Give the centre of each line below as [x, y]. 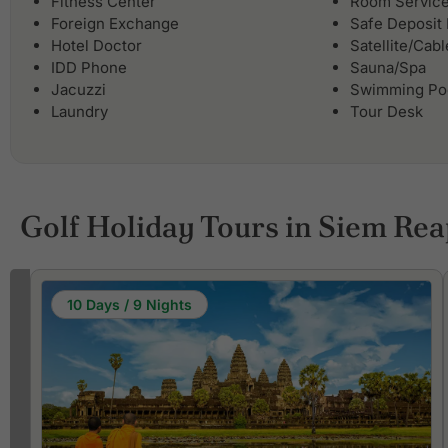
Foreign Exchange [115, 24]
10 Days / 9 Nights [129, 305]
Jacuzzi [78, 90]
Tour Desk [386, 112]
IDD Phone [89, 68]
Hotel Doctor [96, 46]
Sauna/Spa [388, 68]
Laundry [79, 112]
